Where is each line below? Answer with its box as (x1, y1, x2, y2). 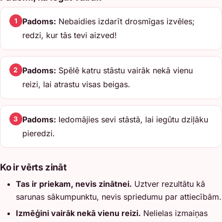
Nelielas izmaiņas (141, 208, 208, 219)
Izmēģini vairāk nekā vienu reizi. (16, 208, 141, 219)
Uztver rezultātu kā (132, 179, 205, 189)
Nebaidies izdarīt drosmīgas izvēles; (55, 16, 195, 27)
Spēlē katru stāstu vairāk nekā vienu (55, 65, 193, 76)
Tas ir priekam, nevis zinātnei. (16, 179, 132, 189)
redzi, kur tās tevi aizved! (22, 30, 117, 41)
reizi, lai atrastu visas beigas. (22, 79, 130, 90)
